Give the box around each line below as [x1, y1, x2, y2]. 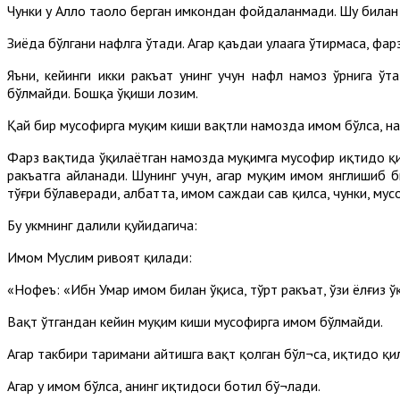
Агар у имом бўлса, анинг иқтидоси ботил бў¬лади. [7, 376, 321, 395]
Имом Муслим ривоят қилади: [7, 247, 192, 266]
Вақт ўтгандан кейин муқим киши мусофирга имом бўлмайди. [7, 312, 383, 330]
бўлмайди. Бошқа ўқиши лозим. [7, 83, 198, 102]
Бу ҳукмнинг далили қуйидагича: [7, 215, 201, 234]
